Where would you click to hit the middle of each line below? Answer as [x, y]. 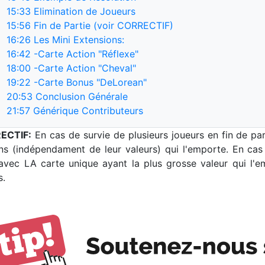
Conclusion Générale [80, 96]
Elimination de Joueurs [83, 11]
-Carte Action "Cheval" [83, 68]
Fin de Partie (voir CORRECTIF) [102, 25]
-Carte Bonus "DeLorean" [89, 82]
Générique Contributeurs [87, 110]
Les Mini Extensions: [77, 39]
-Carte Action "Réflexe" [85, 54]
